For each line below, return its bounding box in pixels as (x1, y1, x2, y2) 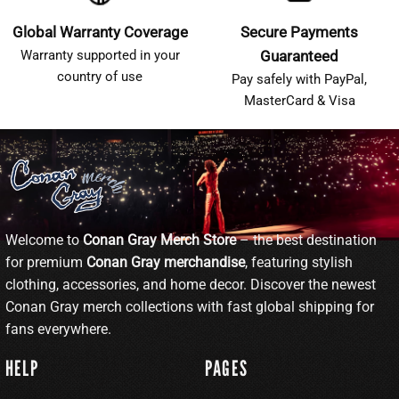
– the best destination (236, 231, 377, 248)
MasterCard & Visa (243, 92, 355, 109)
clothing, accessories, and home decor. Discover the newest (5, 275, 376, 293)
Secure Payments (240, 22, 358, 41)
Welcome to (5, 231, 83, 248)
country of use (57, 68, 142, 85)
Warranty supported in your (20, 46, 180, 63)
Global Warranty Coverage (12, 22, 188, 41)
